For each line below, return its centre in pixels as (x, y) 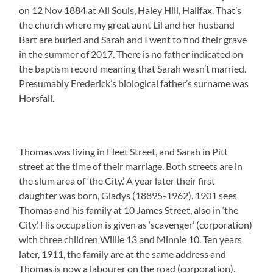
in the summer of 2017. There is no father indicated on (131, 54)
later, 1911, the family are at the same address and (123, 253)
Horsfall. (37, 97)
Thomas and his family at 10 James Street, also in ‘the (129, 210)
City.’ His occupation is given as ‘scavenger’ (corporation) (136, 224)
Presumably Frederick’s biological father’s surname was (134, 83)
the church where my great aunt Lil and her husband (127, 24)
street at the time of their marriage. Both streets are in (131, 166)
